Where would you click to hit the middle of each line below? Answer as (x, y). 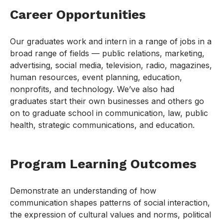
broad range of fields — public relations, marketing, (107, 54)
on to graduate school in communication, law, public (109, 113)
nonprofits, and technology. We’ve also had (92, 89)
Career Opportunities (78, 15)
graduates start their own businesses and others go (107, 101)
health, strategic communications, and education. (102, 125)
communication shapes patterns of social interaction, (110, 203)
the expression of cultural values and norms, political (111, 215)
